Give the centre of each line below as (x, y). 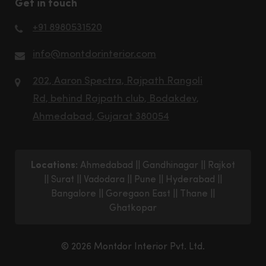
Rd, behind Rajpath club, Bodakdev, (116, 99)
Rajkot (221, 166)
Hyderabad (190, 180)
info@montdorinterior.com (94, 55)
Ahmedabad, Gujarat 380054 (101, 117)
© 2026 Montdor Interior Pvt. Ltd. (133, 247)
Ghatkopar (133, 209)
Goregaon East (138, 194)
